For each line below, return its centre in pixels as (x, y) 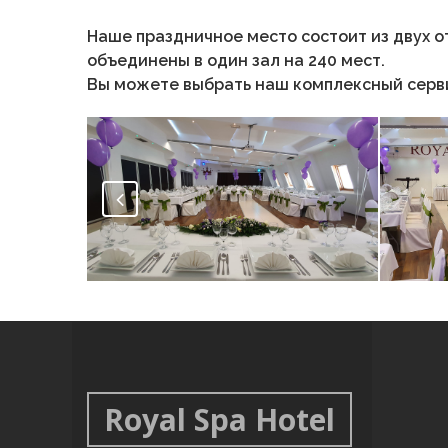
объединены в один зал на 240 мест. (236, 61)
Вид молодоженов (196, 309)
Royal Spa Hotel (219, 420)
